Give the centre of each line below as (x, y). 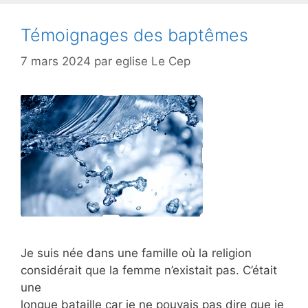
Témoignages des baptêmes (134, 35)
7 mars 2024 (56, 62)
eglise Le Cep (153, 62)
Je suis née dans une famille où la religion (136, 253)
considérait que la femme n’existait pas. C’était (149, 271)
